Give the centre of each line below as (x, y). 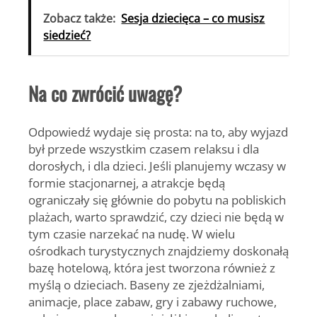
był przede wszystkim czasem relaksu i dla (144, 148)
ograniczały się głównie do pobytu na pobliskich (157, 199)
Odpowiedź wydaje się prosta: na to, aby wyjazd (158, 131)
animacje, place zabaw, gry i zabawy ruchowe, (152, 301)
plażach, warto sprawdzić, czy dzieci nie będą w (156, 216)
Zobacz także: (80, 18)
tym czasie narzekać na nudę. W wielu (132, 233)
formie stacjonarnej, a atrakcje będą (127, 182)
